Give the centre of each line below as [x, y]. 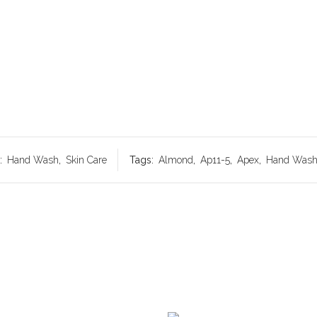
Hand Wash [33, 160]
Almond [175, 160]
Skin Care [86, 160]
